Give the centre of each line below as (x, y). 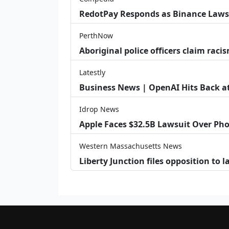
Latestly (92, 72)
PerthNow (96, 35)
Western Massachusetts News (131, 146)
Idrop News (99, 109)
